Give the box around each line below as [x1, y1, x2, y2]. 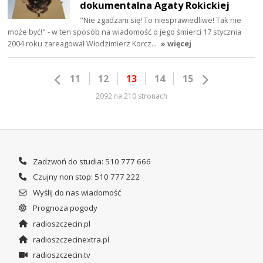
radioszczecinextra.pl [31, 234, 109, 245]
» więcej [161, 38, 192, 49]
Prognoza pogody [31, 203, 97, 214]
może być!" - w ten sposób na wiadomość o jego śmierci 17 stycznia [8, 26, 242, 37]
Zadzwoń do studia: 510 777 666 [31, 156, 151, 167]
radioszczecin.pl [31, 218, 90, 230]
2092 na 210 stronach [96, 91, 167, 102]
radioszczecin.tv [31, 249, 90, 261]
